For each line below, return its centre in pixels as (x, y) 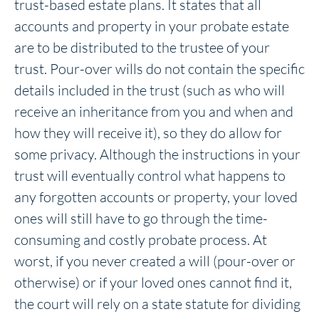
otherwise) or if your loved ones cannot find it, (153, 282)
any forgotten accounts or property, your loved (156, 197)
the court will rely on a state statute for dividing (157, 303)
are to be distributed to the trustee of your (142, 47)
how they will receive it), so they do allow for (148, 132)
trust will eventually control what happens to (150, 175)
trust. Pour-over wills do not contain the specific (159, 68)
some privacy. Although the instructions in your (157, 154)
